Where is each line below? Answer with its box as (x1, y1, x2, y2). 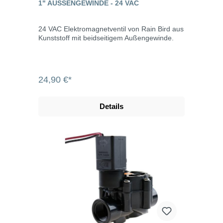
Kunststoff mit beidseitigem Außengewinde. (38, 33, 174, 42)
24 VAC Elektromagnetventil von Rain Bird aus (38, 24, 184, 33)
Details (100, 102, 123, 111)
